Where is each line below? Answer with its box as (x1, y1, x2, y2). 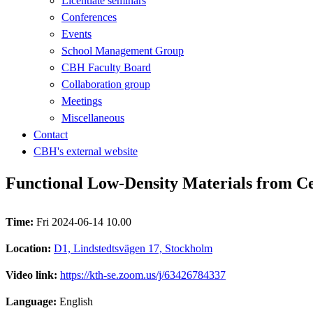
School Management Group (61, 44, 184, 57)
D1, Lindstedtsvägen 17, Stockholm (54, 242, 212, 254)
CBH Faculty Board (61, 61, 151, 73)
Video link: (6, 268, 60, 281)
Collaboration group (61, 78, 150, 90)
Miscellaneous (61, 111, 124, 124)
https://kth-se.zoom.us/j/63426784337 (60, 268, 226, 281)
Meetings (61, 94, 102, 107)
